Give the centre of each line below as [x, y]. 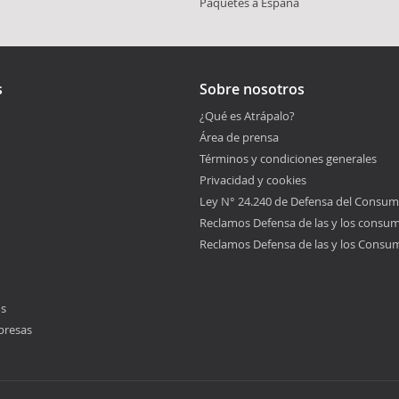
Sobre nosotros [252, 89]
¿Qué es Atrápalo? [247, 115]
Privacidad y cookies [253, 179]
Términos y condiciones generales [288, 158]
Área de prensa [239, 137]
